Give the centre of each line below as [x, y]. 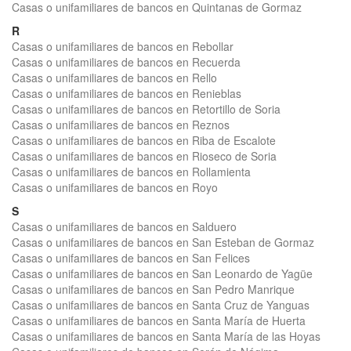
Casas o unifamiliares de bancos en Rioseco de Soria [144, 156]
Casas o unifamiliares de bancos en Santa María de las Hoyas [166, 336]
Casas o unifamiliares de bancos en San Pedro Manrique [153, 289]
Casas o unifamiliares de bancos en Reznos [121, 125]
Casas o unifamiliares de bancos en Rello [114, 78]
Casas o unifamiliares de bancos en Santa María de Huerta [159, 320]
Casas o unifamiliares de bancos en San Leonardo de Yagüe [162, 273]
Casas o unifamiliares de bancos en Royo [115, 187]
